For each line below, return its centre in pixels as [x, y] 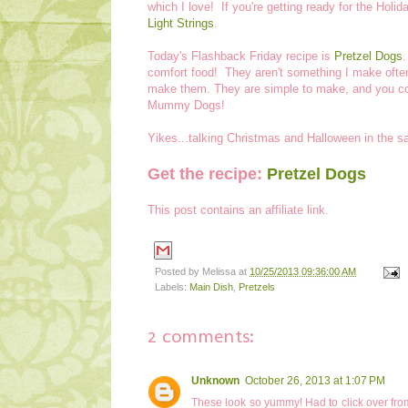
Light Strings [181, 23]
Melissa [219, 271]
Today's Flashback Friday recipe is [241, 56]
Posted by [178, 271]
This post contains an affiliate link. [238, 209]
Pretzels [257, 286]
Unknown [215, 380]
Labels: [172, 286]
